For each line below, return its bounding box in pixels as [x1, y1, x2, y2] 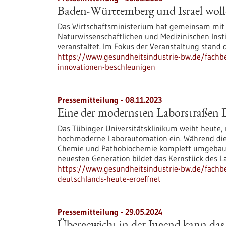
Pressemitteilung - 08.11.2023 [58, 95, 162, 105]
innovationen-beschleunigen [58, 62, 155, 72]
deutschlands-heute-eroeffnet [58, 174, 161, 184]
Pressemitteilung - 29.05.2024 [58, 207, 163, 217]
